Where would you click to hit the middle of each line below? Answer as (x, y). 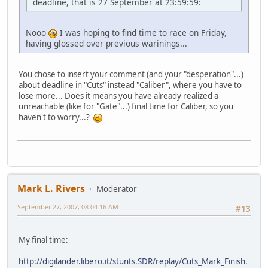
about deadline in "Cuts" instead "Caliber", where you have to (130, 85)
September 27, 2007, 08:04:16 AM (68, 206)
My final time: (43, 240)
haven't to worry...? (56, 117)
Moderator (117, 189)
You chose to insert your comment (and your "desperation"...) (131, 74)
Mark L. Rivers (51, 188)
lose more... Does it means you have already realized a (118, 95)
